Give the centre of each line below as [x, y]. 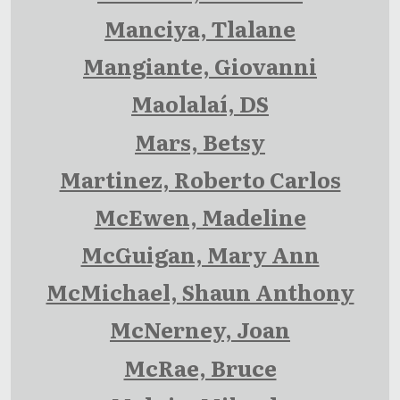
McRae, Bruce [200, 367]
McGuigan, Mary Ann [200, 254]
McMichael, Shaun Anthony [200, 292]
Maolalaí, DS [200, 104]
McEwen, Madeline [200, 216]
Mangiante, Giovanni [200, 66]
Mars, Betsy [200, 141]
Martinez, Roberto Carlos [200, 179]
